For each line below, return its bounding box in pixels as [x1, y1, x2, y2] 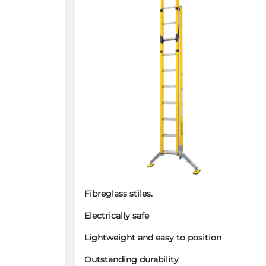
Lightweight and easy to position [84, 232, 221, 243]
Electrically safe [84, 210, 149, 221]
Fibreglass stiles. [84, 188, 153, 199]
